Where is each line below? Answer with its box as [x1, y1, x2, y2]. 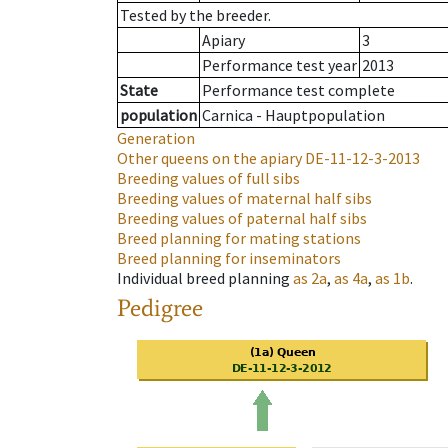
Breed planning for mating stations [117, 228, 361, 249]
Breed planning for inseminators [117, 248, 341, 269]
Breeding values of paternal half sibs [117, 208, 367, 229]
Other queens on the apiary [117, 148, 302, 169]
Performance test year [202, 55, 357, 76]
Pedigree [117, 293, 203, 323]
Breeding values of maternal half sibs [117, 188, 372, 209]
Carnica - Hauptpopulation [202, 105, 385, 126]
